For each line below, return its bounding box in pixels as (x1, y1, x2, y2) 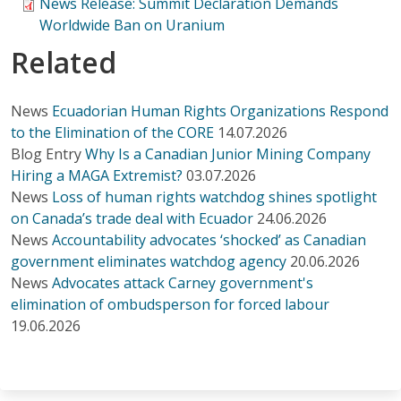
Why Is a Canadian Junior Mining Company (85, 143, 371, 164)
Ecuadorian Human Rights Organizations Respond (52, 100, 388, 121)
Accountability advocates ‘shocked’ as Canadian (52, 229, 366, 250)
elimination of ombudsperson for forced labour (11, 294, 329, 314)
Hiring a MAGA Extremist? (11, 165, 183, 185)
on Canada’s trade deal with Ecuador (11, 208, 257, 228)
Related (11, 42, 116, 81)
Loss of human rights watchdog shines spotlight (52, 186, 377, 207)
